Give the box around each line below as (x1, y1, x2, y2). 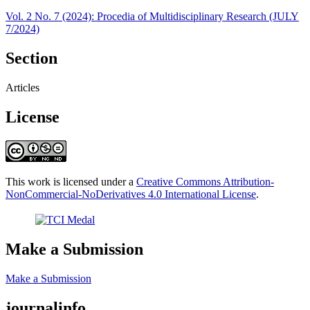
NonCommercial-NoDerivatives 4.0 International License (6, 188, 256, 200)
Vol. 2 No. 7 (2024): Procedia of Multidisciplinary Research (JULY (6, 10, 299, 22)
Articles (6, 81, 39, 93)
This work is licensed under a (6, 175, 136, 188)
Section (6, 48, 57, 67)
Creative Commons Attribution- (136, 175, 274, 188)
